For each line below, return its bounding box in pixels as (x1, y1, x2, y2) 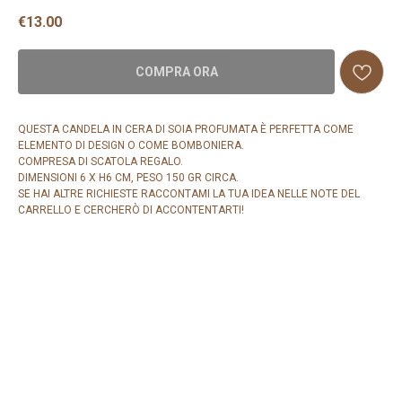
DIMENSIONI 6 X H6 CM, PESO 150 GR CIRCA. (18, 171, 239, 185)
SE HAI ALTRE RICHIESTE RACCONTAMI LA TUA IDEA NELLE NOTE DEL (18, 188, 360, 201)
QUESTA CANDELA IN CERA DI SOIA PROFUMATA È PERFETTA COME (18, 123, 354, 136)
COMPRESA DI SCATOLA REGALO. (18, 155, 183, 169)
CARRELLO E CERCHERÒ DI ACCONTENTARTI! (18, 204, 244, 217)
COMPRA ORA (135, 65, 218, 80)
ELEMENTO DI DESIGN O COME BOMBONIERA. (18, 139, 244, 153)
